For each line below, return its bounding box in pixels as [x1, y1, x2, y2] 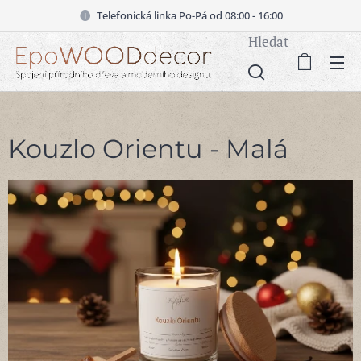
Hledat [248, 31, 288, 51]
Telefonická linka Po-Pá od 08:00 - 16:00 [96, 7, 283, 23]
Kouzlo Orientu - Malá [8, 133, 288, 164]
